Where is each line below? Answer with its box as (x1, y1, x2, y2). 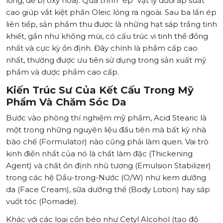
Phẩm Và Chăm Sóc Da (6, 96, 126, 108)
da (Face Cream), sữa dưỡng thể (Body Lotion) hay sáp (6, 184, 210, 194)
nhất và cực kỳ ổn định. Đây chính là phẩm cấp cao (6, 43, 198, 53)
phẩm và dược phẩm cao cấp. (6, 67, 119, 77)
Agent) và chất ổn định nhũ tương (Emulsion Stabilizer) (6, 160, 211, 170)
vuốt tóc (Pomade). (6, 196, 78, 206)
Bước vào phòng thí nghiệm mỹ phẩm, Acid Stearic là (6, 112, 207, 122)
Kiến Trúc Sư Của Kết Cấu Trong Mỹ (6, 84, 194, 96)
